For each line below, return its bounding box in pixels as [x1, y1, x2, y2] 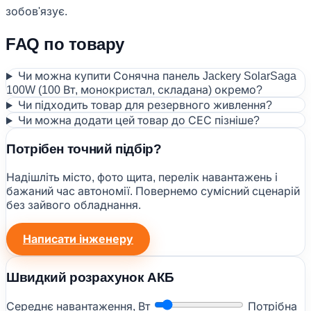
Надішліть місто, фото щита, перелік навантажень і [6, 171, 278, 183]
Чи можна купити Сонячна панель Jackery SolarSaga [17, 70, 296, 83]
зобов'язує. [6, 5, 67, 17]
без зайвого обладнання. [6, 199, 141, 211]
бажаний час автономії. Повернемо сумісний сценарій [6, 185, 300, 197]
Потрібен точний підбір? [6, 142, 162, 157]
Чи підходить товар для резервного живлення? [17, 99, 272, 112]
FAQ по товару [6, 35, 124, 54]
